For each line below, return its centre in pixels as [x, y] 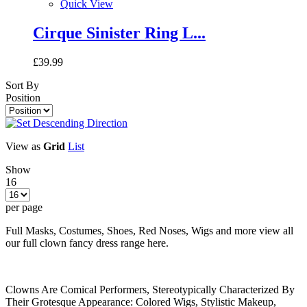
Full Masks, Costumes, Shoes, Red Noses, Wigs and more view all [149, 230]
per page [24, 207]
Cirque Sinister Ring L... [119, 33]
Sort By [22, 85]
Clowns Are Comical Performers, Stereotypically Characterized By [150, 289]
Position [23, 97]
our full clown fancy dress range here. [90, 243]
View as [23, 146]
